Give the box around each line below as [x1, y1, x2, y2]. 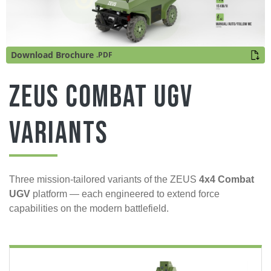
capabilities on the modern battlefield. [9, 203, 169, 214]
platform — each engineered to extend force [30, 188, 220, 199]
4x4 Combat [199, 174, 254, 184]
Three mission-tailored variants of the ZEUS [9, 174, 199, 184]
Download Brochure [11, 50, 94, 61]
